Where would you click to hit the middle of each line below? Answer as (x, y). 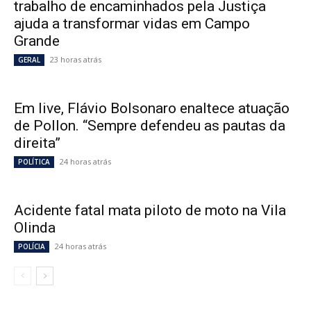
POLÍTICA (34, 162)
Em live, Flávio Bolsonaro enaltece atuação (152, 109)
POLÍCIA (32, 247)
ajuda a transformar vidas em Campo (132, 24)
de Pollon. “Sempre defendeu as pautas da (150, 126)
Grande (37, 41)
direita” (37, 143)
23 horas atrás (76, 60)
